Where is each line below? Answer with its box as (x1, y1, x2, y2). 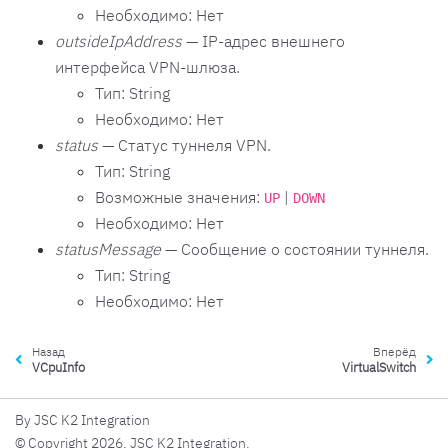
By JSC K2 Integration (15, 410, 150, 429)
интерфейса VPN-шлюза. (55, 56, 240, 77)
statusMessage (55, 238, 161, 259)
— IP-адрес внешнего (182, 30, 345, 51)
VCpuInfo (32, 357, 86, 376)
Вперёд (373, 342, 417, 359)
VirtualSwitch (341, 357, 416, 376)
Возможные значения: (95, 186, 264, 207)
